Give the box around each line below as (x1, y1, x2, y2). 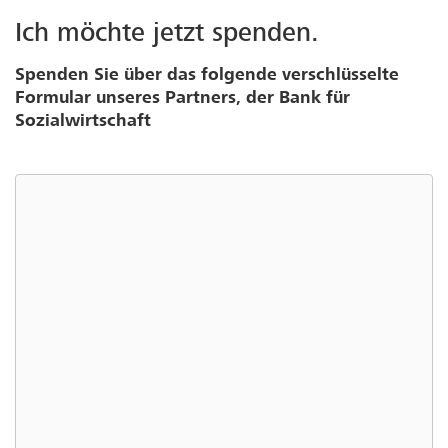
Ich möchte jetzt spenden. (15, 17, 319, 50)
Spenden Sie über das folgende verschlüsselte (15, 64, 399, 86)
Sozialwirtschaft (15, 110, 151, 132)
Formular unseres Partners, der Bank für (15, 87, 350, 109)
